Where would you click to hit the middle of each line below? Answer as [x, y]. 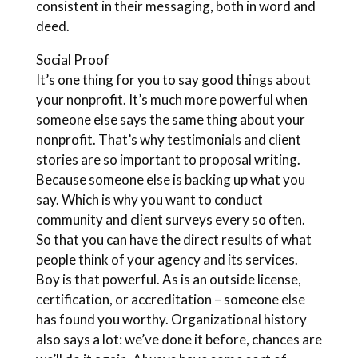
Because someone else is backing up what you [170, 179]
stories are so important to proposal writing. [168, 159]
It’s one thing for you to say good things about [173, 80]
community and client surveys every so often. [170, 219]
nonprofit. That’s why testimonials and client [168, 139]
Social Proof [72, 60]
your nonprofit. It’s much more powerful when [171, 99]
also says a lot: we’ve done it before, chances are [179, 339]
